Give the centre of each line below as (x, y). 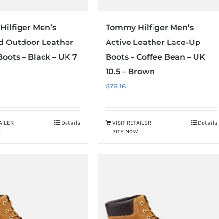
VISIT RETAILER (131, 122)
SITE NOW (125, 131)
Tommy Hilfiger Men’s (149, 27)
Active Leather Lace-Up (153, 42)
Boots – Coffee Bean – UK (155, 57)
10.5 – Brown (130, 71)
